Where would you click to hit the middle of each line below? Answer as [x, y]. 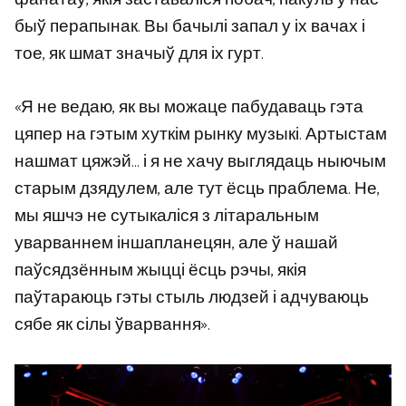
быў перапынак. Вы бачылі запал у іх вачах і [190, 27]
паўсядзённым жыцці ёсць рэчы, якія [160, 270]
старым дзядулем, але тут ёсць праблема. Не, [197, 188]
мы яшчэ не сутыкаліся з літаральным [167, 216]
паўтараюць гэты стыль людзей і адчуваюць [192, 297]
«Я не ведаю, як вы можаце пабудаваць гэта [189, 107]
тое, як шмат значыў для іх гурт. [139, 54]
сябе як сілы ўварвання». [112, 324]
